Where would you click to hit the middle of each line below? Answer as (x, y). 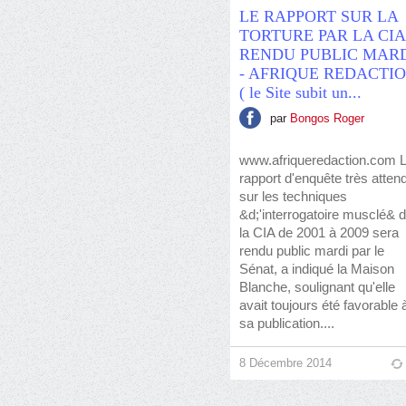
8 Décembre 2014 (285, 363)
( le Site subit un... (300, 92)
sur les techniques (293, 196)
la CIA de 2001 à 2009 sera (319, 232)
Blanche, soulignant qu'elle (317, 287)
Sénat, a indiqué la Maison (317, 269)
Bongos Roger (327, 118)
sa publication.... (287, 323)
